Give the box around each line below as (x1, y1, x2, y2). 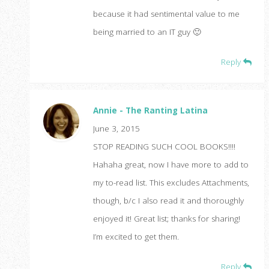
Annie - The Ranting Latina (92, 105, 208, 116)
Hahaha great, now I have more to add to (92, 159, 249, 171)
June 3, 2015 (92, 123, 140, 134)
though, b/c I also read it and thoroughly (92, 195, 244, 207)
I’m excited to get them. (92, 231, 179, 243)
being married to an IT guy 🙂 (92, 26, 201, 38)
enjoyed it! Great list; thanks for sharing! (92, 213, 240, 225)
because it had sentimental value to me (92, 8, 240, 20)
